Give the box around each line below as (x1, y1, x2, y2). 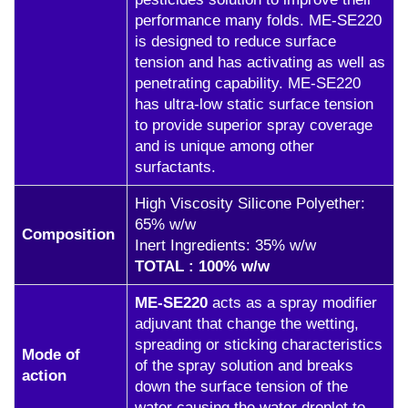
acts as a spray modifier (208, 294, 377, 311)
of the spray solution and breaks (135, 357, 353, 374)
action (22, 367, 66, 384)
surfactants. (135, 158, 216, 176)
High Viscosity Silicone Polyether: (135, 195, 365, 212)
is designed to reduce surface (135, 33, 336, 50)
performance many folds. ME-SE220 (135, 12, 382, 29)
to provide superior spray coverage (135, 117, 372, 134)
